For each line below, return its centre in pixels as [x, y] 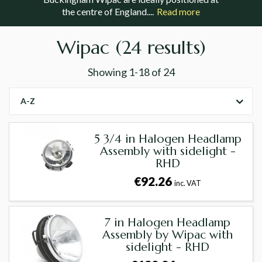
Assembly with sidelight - [168, 151]
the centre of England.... [108, 12]
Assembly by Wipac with [168, 235]
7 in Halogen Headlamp [168, 223]
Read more [178, 12]
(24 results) [160, 48]
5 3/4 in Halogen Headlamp [168, 139]
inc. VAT [188, 184]
